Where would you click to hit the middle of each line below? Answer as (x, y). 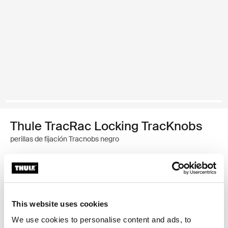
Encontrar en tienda (61, 193)
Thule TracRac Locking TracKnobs (106, 126)
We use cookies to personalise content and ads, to (102, 220)
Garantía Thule (52, 175)
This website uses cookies (60, 204)
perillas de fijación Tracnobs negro (65, 139)
